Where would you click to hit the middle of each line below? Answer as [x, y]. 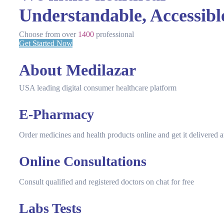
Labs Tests [50, 208]
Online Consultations [83, 161]
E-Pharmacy [56, 114]
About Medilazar [77, 70]
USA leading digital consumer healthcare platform [98, 88]
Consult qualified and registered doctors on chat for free [106, 182]
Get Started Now [46, 43]
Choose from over [48, 34]
